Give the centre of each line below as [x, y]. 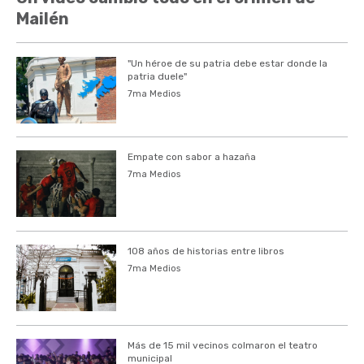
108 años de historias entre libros [206, 251]
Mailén [43, 18]
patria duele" [157, 76]
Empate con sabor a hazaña [191, 157]
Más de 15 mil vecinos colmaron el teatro [222, 345]
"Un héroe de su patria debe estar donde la [227, 63]
